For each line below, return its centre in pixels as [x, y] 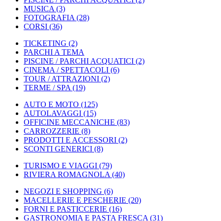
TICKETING [45, 43]
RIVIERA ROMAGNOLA [67, 174]
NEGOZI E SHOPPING [63, 191]
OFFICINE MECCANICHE [69, 122]
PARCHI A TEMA [54, 52]
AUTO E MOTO [51, 104]
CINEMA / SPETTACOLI [66, 70]
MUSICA [39, 9]
